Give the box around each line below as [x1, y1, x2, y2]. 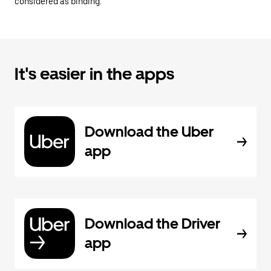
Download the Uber [85, 123, 214, 140]
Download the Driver [85, 215, 220, 232]
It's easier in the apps [15, 64, 174, 84]
